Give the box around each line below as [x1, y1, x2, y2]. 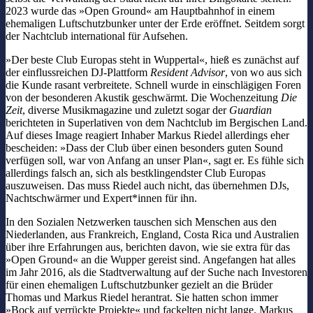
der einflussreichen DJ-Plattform [6, 66, 150, 78]
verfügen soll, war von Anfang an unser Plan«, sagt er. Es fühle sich [6, 154, 304, 166]
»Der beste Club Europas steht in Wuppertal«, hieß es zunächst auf [6, 53, 299, 66]
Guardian [229, 103, 272, 116]
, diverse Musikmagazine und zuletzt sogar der [22, 103, 229, 116]
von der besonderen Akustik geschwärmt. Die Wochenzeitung [6, 91, 281, 103]
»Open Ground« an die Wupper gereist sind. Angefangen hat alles [6, 253, 296, 265]
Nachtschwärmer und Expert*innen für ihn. [6, 191, 200, 204]
